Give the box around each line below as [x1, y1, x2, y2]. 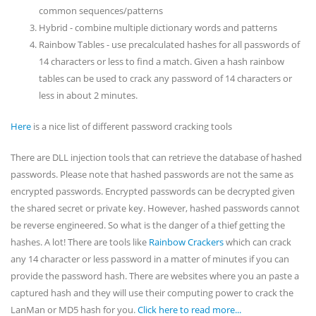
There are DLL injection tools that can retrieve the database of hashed [11, 151, 302, 164]
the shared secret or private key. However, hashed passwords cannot [11, 202, 300, 214]
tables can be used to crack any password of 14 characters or [39, 72, 292, 85]
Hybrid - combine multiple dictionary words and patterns [39, 21, 277, 34]
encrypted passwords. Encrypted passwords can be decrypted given [11, 185, 295, 197]
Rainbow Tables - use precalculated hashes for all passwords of [39, 38, 300, 51]
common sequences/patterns [39, 4, 163, 17]
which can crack [224, 236, 291, 248]
